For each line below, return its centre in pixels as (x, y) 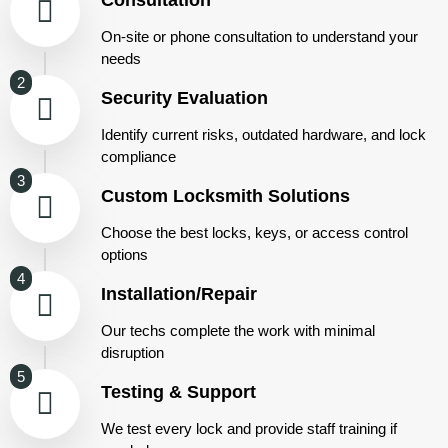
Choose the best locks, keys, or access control (254, 232)
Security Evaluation (184, 97)
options (124, 254)
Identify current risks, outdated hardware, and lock (263, 134)
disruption (132, 352)
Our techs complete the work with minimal (238, 330)
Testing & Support (178, 391)
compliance (138, 156)
